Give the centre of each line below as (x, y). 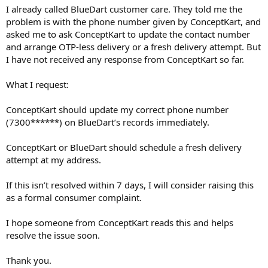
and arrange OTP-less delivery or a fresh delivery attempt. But (133, 47)
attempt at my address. (54, 160)
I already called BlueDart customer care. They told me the (124, 9)
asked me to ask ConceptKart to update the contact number (128, 34)
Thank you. (29, 260)
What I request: (37, 84)
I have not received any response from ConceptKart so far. (125, 59)
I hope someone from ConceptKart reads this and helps (120, 223)
